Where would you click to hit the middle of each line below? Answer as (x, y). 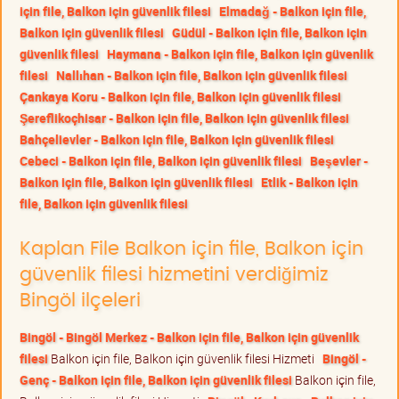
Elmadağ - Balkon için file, (293, 11)
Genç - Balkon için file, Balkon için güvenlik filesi (156, 379)
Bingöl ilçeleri (80, 300)
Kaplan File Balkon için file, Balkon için (191, 248)
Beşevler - (339, 160)
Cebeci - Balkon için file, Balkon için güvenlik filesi (161, 160)
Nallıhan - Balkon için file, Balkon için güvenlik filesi (202, 75)
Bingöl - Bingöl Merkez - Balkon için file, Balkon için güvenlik (189, 337)
